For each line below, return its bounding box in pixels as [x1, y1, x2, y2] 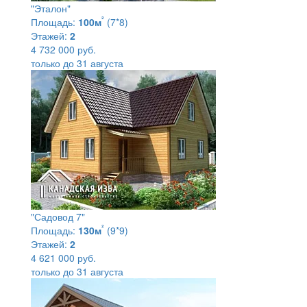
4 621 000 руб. [31, 250, 96, 265]
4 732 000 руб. [31, 42, 96, 56]
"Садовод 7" [31, 209, 85, 223]
